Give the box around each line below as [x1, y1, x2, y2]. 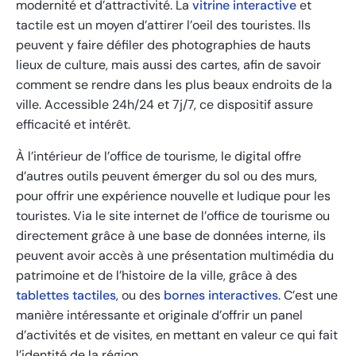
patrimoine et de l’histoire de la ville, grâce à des [16, 267, 297, 284]
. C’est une [278, 287, 338, 304]
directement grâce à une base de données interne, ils [16, 227, 326, 245]
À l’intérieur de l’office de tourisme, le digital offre [16, 148, 301, 165]
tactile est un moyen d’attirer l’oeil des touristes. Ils [16, 17, 311, 34]
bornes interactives [164, 287, 278, 304]
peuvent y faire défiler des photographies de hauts [16, 37, 311, 54]
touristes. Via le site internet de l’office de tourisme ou [16, 207, 330, 225]
